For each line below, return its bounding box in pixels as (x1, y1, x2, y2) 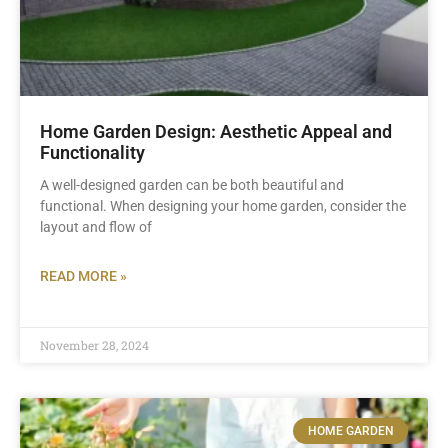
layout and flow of (40, 219, 152, 235)
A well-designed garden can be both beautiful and (40, 177, 344, 193)
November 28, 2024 (40, 337, 149, 353)
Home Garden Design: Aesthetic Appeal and (40, 121, 392, 142)
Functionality (40, 142, 145, 163)
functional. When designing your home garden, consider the (40, 198, 406, 214)
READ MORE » (40, 268, 127, 284)
